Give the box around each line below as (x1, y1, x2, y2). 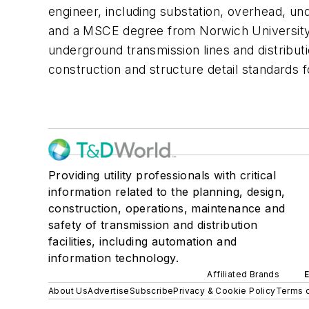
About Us (48, 286, 88, 296)
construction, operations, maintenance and (48, 201, 286, 215)
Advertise (88, 286, 130, 296)
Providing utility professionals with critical (48, 168, 276, 182)
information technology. (48, 251, 179, 265)
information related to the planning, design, (48, 185, 286, 199)
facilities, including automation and (48, 235, 237, 248)
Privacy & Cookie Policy (173, 286, 276, 296)
